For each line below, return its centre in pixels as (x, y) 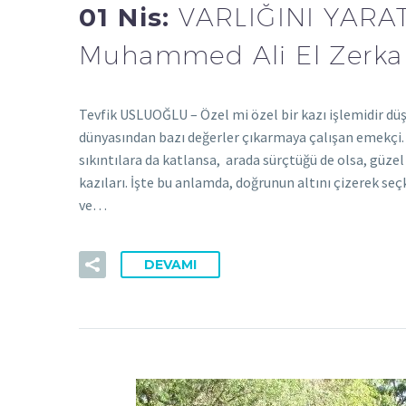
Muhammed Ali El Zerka (241, 55)
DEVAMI (170, 264)
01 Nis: (129, 18)
